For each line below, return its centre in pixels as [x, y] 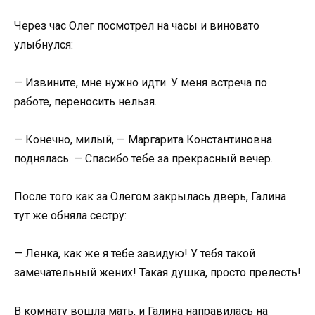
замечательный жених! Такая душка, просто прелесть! [157, 273]
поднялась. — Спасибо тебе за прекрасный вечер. [143, 158]
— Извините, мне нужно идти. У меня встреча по [141, 82]
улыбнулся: [44, 44]
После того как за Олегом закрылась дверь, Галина [150, 197]
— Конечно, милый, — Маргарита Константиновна [143, 139]
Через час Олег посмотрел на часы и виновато [137, 25]
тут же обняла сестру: [70, 216]
